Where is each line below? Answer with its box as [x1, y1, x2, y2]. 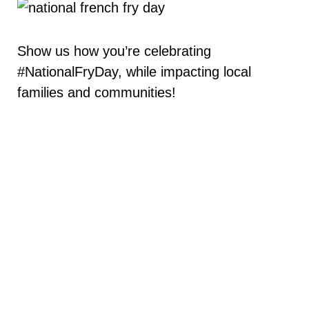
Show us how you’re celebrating [17, 43, 211, 59]
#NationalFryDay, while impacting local [17, 64, 251, 80]
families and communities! [17, 85, 176, 101]
